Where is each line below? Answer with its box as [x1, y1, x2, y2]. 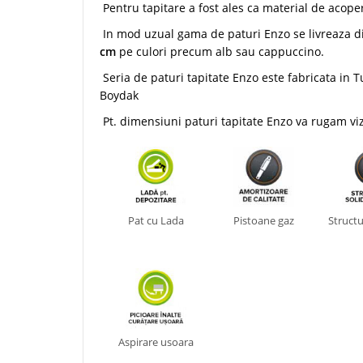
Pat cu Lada [127, 213, 184, 228]
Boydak [100, 88, 139, 103]
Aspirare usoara [117, 335, 194, 349]
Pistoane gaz [233, 213, 295, 228]
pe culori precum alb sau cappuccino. [116, 44, 324, 59]
